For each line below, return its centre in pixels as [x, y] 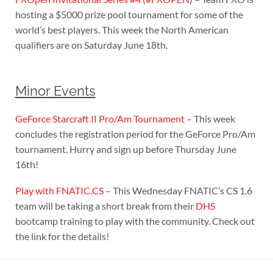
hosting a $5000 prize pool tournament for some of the [129, 15]
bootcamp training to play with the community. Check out [135, 221]
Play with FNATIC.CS [59, 191]
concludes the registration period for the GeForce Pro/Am [135, 134]
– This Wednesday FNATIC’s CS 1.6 [178, 191]
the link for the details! [62, 236]
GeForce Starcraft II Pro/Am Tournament [100, 119]
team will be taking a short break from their [105, 206]
